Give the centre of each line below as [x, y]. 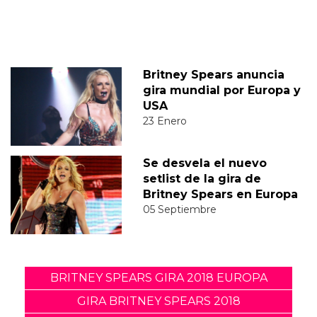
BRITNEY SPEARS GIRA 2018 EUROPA [158, 277]
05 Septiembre [179, 209]
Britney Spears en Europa [220, 194]
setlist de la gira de [202, 178]
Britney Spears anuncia [213, 74]
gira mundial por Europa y [221, 90]
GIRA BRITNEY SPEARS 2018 [158, 301]
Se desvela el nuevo [204, 163]
